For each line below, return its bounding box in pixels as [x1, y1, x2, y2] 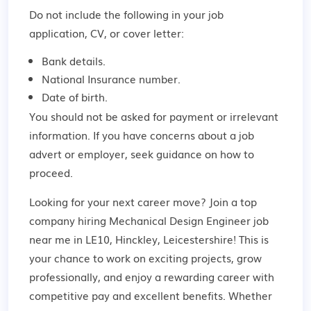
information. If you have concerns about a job [29, 127, 254, 142]
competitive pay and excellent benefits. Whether [29, 287, 272, 303]
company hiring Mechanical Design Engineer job [29, 212, 269, 228]
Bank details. [42, 53, 106, 68]
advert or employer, [29, 146, 131, 161]
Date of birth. [42, 89, 108, 104]
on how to [202, 146, 254, 161]
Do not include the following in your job [29, 6, 224, 22]
